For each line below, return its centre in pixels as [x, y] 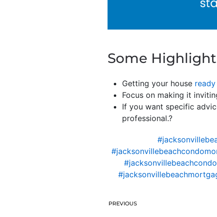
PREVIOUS [123, 203]
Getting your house [158, 83]
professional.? [147, 118]
